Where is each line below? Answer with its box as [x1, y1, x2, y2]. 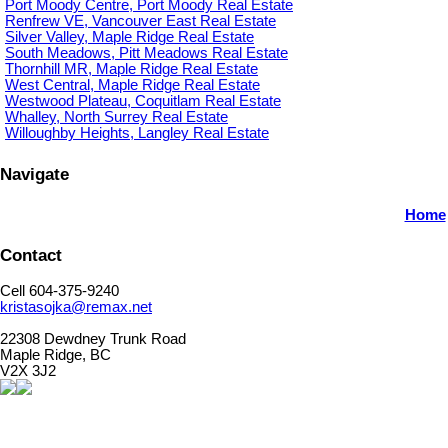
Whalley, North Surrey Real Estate [5, 109, 228, 126]
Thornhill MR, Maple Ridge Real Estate [5, 61, 258, 78]
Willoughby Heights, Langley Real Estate [5, 125, 269, 142]
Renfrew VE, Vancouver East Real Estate [5, 13, 276, 30]
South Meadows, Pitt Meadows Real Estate [5, 45, 288, 62]
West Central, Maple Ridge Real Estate [5, 77, 260, 94]
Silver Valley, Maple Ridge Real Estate [5, 29, 254, 46]
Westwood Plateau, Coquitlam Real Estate [5, 93, 281, 110]
